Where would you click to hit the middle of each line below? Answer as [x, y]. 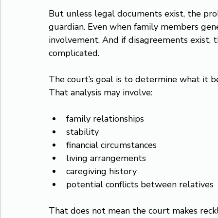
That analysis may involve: [100, 92]
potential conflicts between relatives [140, 184]
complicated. [74, 53]
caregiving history [101, 171]
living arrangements [106, 158]
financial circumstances [111, 145]
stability [82, 132]
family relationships [105, 119]
